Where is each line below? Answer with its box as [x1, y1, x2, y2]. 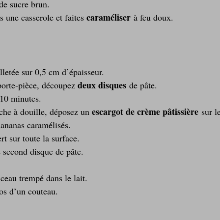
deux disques [78, 78, 126, 91]
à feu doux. [131, 11, 173, 23]
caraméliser [86, 10, 131, 24]
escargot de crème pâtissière [92, 105, 198, 118]
